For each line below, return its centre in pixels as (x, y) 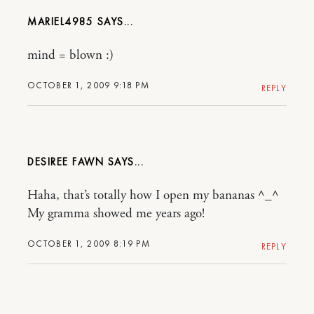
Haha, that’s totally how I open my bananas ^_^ (153, 196)
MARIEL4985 (60, 22)
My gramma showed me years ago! (116, 214)
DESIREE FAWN (66, 162)
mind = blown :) (70, 55)
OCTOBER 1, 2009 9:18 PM (88, 85)
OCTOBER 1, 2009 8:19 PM (89, 244)
